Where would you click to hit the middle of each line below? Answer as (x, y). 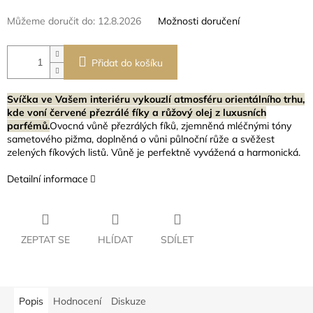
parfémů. (28, 126)
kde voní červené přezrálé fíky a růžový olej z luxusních (137, 113)
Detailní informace (48, 179)
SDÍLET (177, 240)
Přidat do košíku (127, 63)
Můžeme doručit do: (51, 21)
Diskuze (129, 301)
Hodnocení (77, 301)
